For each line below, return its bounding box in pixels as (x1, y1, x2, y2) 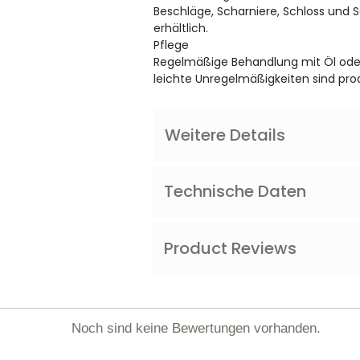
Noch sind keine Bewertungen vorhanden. (72, 320, 321, 336)
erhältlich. (153, 19, 209, 36)
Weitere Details (165, 123, 286, 146)
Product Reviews (164, 236, 297, 260)
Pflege (153, 36, 190, 53)
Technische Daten (164, 180, 307, 203)
